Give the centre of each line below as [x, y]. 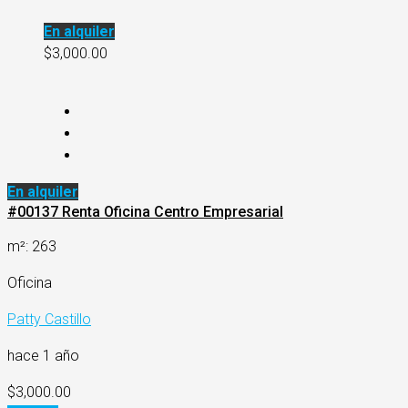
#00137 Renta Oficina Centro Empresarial [145, 212]
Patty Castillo [49, 320]
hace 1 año [43, 356]
